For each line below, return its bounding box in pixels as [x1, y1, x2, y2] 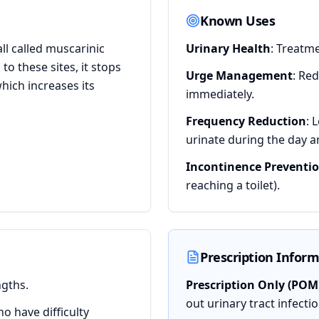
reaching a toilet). [186, 177, 280, 193]
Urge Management [186, 68, 293, 83]
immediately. [186, 86, 254, 102]
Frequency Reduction [186, 113, 306, 129]
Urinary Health [186, 41, 271, 56]
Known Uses [200, 12, 276, 29]
